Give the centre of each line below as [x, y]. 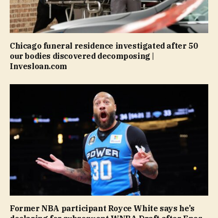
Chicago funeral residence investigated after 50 [104, 46]
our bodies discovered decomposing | [82, 56]
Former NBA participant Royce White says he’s [102, 209]
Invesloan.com [38, 66]
